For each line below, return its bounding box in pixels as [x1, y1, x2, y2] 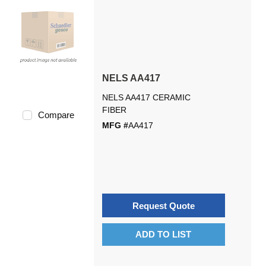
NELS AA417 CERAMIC [102, 93, 191, 102]
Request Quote [132, 200, 195, 211]
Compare [37, 110, 74, 120]
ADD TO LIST [135, 229, 192, 239]
